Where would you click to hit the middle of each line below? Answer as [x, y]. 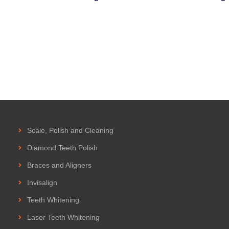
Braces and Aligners [59, 165]
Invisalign [42, 182]
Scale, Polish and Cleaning [70, 130]
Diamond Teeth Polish [62, 147]
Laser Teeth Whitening [63, 217]
